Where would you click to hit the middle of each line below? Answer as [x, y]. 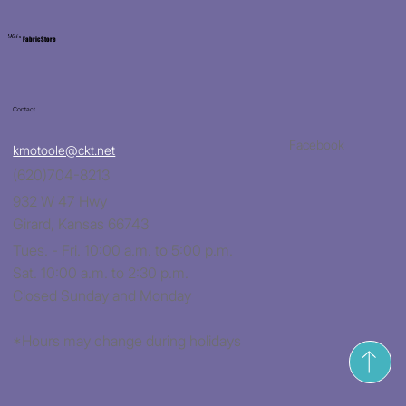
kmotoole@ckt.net [64, 150]
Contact [24, 109]
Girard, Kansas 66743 [81, 223]
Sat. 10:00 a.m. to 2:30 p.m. [101, 272]
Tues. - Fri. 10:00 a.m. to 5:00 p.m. [123, 250]
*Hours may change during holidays [127, 340]
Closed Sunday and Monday [102, 295]
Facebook [317, 145]
